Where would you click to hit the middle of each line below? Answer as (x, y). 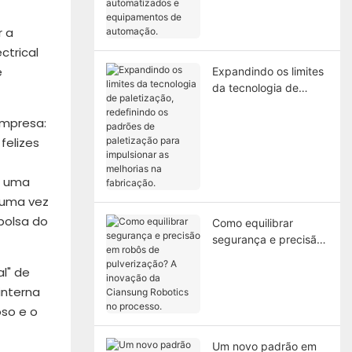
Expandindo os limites (268, 71)
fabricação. (241, 203)
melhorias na (244, 186)
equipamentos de (257, 35)
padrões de (241, 137)
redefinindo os (248, 120)
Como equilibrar (252, 222)
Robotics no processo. (269, 305)
